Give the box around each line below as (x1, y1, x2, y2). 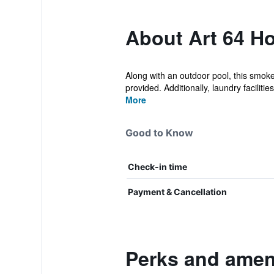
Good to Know (125, 127, 193, 139)
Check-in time (127, 161, 187, 172)
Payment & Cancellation (127, 187, 227, 197)
